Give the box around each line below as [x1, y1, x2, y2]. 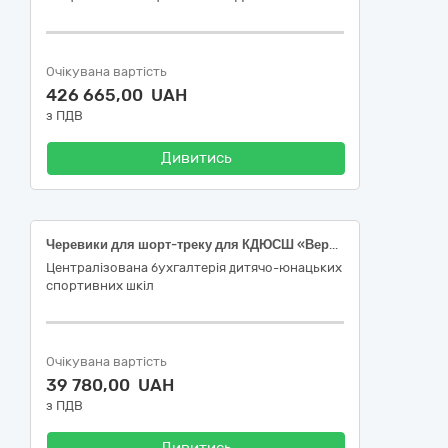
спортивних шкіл [46, 278, 154, 293]
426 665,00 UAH [46, 85, 187, 105]
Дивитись [160, 149, 232, 167]
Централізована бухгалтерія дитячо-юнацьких [46, 260, 342, 275]
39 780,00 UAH [46, 375, 174, 395]
